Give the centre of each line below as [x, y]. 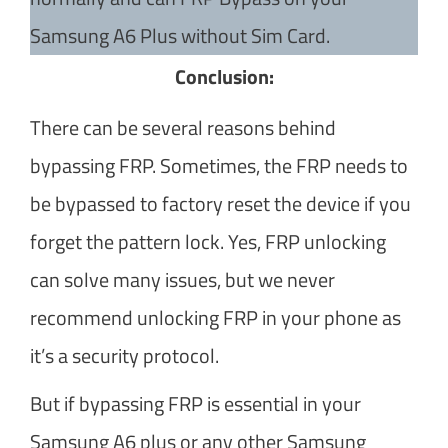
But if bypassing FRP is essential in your [195, 403]
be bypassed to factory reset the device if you [220, 203]
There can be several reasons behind [183, 127]
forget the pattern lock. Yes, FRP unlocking [208, 241]
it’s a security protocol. [124, 355]
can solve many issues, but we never [182, 279]
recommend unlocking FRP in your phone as [215, 317]
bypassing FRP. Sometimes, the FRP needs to [219, 165]
